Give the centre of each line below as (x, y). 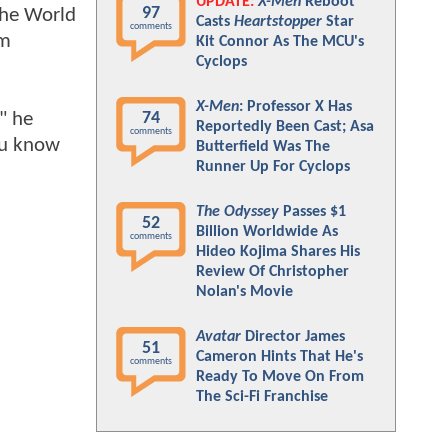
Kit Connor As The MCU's (280, 42)
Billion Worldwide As (267, 232)
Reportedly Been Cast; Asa (285, 127)
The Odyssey (237, 212)
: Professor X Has (295, 107)
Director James (293, 337)
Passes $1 (312, 212)
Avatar (218, 337)
